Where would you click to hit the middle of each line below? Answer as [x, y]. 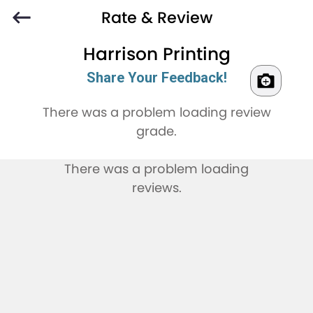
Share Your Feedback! [156, 78]
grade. [156, 131]
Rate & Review [156, 17]
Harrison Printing [156, 54]
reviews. [156, 188]
